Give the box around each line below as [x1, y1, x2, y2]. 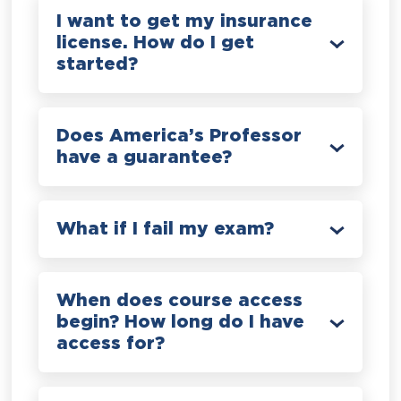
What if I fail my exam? [56, 220, 275, 237]
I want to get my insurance [56, 13, 313, 30]
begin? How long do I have [56, 313, 305, 330]
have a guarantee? [56, 149, 233, 166]
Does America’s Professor [56, 127, 303, 144]
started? [56, 55, 139, 73]
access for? [56, 335, 166, 352]
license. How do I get [56, 34, 255, 51]
